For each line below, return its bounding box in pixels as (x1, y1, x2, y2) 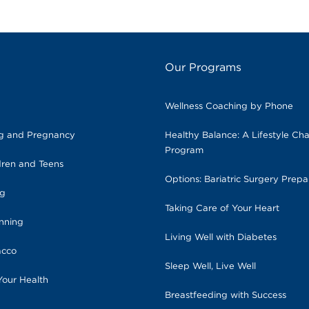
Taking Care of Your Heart (164, 203, 279, 213)
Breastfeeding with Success (164, 290, 286, 300)
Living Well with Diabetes (164, 232, 277, 242)
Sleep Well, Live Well (164, 261, 256, 271)
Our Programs (164, 61, 241, 73)
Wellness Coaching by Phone (164, 101, 293, 111)
